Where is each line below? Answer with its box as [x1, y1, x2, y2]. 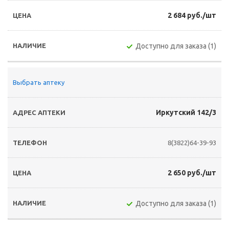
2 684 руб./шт [168, 11, 216, 19]
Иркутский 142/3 [156, 108, 216, 117]
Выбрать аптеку [13, 79, 64, 86]
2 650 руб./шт [168, 169, 216, 177]
